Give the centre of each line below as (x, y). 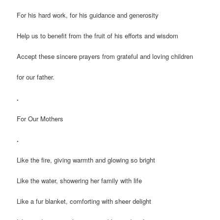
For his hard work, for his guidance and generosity (88, 15)
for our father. (36, 77)
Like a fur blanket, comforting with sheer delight (84, 201)
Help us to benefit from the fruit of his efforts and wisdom (98, 36)
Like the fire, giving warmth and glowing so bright (86, 160)
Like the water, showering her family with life (80, 180)
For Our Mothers (40, 118)
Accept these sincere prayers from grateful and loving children (105, 56)
